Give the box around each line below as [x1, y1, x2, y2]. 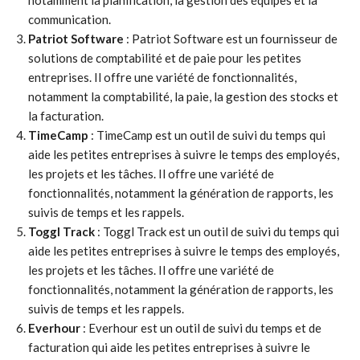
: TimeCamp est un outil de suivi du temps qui [88, 128, 325, 142]
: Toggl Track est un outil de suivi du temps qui [95, 224, 339, 239]
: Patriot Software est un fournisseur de [124, 31, 337, 46]
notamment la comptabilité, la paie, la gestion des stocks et [28, 89, 338, 104]
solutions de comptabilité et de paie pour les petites [28, 51, 301, 65]
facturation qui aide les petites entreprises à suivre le [28, 340, 310, 354]
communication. [28, 12, 111, 27]
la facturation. [28, 108, 104, 123]
